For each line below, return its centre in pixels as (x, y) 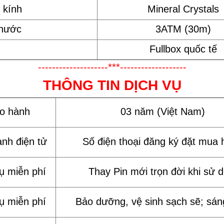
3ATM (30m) (183, 29)
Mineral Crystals (183, 9)
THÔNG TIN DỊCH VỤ (112, 85)
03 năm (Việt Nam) (162, 111)
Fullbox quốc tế (183, 49)
